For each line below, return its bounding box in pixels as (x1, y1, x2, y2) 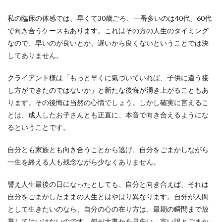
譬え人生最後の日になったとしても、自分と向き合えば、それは (7, 180, 209, 188)
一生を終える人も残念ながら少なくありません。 (7, 158, 160, 166)
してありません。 (7, 51, 63, 59)
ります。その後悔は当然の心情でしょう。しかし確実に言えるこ (7, 98, 209, 107)
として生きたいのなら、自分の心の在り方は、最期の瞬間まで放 (7, 205, 209, 213)
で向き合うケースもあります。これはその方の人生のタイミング (7, 26, 209, 35)
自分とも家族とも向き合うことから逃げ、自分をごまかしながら (7, 145, 209, 154)
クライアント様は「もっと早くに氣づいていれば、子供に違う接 (7, 73, 209, 82)
